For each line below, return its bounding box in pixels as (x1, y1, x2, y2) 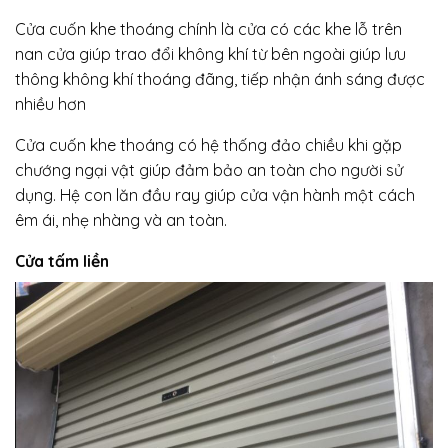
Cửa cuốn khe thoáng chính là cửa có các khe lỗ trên (15, 19, 402, 40)
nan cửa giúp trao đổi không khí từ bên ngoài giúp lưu (15, 44, 406, 65)
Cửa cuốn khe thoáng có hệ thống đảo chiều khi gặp (15, 135, 402, 156)
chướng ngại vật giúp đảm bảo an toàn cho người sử (15, 160, 403, 181)
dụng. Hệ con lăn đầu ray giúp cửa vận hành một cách (15, 185, 415, 206)
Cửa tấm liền (15, 251, 109, 272)
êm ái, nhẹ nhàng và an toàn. (15, 210, 227, 231)
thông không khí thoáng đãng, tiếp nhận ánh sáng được (15, 69, 425, 90)
